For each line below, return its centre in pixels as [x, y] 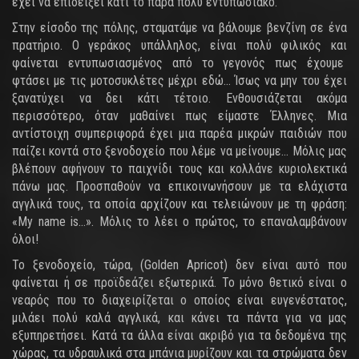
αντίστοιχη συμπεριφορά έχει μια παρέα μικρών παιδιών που [179, 133]
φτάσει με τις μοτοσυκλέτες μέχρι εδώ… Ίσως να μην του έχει [179, 81]
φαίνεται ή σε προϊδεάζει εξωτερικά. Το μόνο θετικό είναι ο [179, 282]
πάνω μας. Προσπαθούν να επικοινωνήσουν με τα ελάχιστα [179, 186]
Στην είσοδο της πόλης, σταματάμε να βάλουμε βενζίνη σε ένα [179, 28]
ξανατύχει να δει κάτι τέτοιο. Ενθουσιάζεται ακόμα [179, 98]
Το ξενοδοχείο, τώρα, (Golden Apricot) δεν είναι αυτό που [179, 265]
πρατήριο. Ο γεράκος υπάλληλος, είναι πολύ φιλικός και [179, 45]
